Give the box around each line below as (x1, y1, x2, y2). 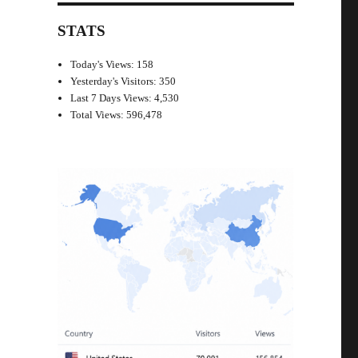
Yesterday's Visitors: (70, 75, 160, 88)
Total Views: (70, 109, 127, 121)
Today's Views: (70, 58, 137, 71)
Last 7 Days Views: (70, 92, 155, 105)
